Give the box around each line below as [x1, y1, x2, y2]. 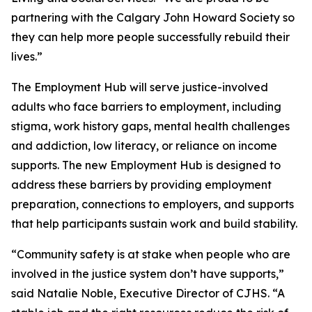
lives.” [11, 49, 42, 63]
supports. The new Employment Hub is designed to [11, 158, 281, 172]
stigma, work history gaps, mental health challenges [11, 119, 290, 133]
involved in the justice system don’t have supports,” [11, 267, 284, 281]
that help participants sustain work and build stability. [11, 217, 297, 231]
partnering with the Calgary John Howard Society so [11, 10, 295, 24]
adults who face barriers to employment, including [11, 100, 281, 114]
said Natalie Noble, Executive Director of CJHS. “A [11, 286, 285, 300]
